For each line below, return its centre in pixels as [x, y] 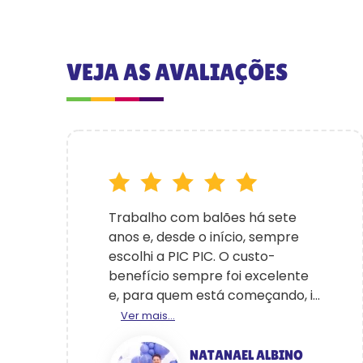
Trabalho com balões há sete [203, 218]
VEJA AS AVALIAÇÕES [177, 72]
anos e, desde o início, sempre [204, 237]
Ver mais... [148, 316]
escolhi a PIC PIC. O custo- [192, 256]
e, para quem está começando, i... [214, 295]
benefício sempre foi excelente [209, 276]
